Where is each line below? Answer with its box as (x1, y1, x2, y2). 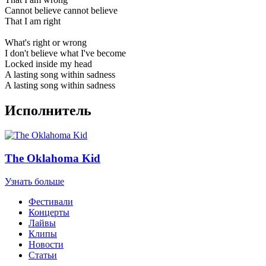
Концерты (28, 207, 69, 217)
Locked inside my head (5, 58, 92, 69)
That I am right (5, 15, 61, 26)
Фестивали (28, 196, 73, 207)
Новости (28, 239, 64, 249)
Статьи (28, 249, 57, 260)
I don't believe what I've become (5, 47, 126, 58)
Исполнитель (5, 102, 91, 118)
